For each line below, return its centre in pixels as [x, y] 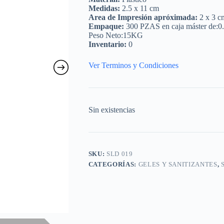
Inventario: [107, 44]
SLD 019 [120, 154]
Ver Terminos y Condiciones [133, 65]
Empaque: [106, 26]
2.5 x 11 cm [139, 8]
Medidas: [104, 8]
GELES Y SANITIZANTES [178, 164]
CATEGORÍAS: [113, 164]
